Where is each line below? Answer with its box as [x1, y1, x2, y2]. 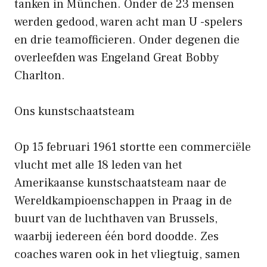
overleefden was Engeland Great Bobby [14, 49, 219, 66]
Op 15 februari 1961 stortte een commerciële [14, 139, 251, 155]
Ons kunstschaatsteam [14, 103, 135, 119]
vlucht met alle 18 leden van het [14, 157, 182, 173]
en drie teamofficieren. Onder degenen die [14, 32, 240, 48]
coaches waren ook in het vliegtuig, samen [14, 246, 240, 262]
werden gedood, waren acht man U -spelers [14, 14, 243, 30]
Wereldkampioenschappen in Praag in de [14, 193, 232, 209]
